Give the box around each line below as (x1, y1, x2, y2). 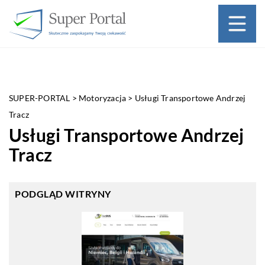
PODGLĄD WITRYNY (15, 188, 111, 199)
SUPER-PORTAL (9, 93, 70, 103)
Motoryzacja (79, 93, 127, 103)
